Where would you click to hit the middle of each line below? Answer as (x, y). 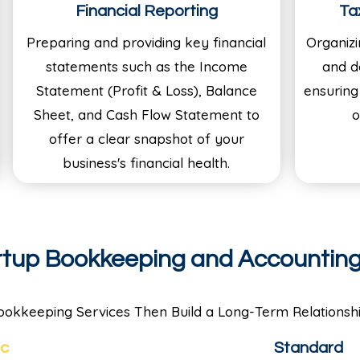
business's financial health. (147, 162)
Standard (308, 348)
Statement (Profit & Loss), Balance (146, 90)
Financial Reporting (146, 11)
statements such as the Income (146, 66)
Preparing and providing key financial (147, 42)
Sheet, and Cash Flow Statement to (146, 114)
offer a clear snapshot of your (146, 138)
